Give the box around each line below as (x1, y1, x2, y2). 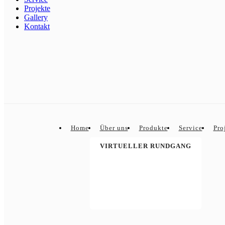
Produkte (139, 124, 168, 132)
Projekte (24, 4, 50, 13)
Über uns (99, 124, 128, 132)
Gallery (24, 13, 48, 22)
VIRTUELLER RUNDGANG (100, 142, 191, 150)
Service (178, 124, 202, 132)
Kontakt (24, 22, 50, 31)
